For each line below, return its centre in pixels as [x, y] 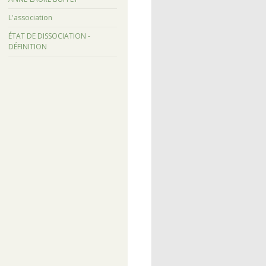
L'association [30, 18]
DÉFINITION [27, 47]
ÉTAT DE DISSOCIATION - [49, 36]
